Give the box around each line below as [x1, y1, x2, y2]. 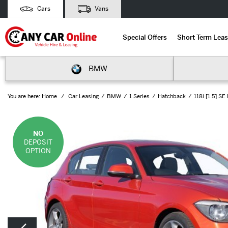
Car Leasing [68, 93, 99, 100]
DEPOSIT [24, 137, 52, 147]
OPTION [25, 146, 51, 155]
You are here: [8, 93, 40, 100]
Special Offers [122, 33, 167, 42]
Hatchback [158, 93, 186, 100]
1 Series [129, 93, 150, 100]
